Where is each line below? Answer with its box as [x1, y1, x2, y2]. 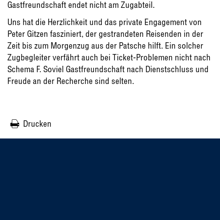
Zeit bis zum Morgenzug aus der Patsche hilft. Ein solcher [7, 40, 203, 51]
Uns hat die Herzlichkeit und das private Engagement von [7, 17, 202, 27]
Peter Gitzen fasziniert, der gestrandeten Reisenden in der [7, 28, 203, 39]
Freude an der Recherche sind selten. [7, 76, 134, 86]
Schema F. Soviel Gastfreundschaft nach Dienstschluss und [7, 64, 209, 75]
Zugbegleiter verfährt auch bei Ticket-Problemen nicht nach [7, 52, 211, 63]
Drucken [23, 118, 52, 129]
